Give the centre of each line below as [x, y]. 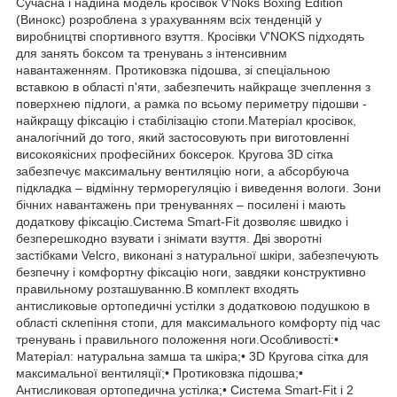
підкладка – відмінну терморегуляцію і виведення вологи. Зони [198, 188]
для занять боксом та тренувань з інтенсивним [152, 54]
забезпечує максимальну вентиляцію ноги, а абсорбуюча [183, 171]
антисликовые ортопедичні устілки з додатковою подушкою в [193, 306]
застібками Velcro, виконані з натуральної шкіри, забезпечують [197, 256]
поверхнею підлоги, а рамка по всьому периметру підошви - [191, 104]
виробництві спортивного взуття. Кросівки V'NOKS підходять [190, 37]
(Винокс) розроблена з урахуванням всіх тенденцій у [169, 20]
